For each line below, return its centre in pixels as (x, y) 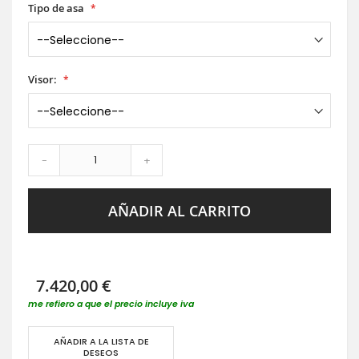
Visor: (42, 79)
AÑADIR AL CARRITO (179, 211)
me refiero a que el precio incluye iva (111, 304)
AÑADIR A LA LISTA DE (101, 341)
